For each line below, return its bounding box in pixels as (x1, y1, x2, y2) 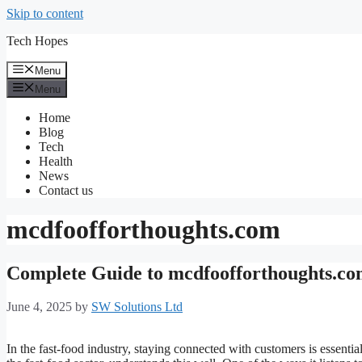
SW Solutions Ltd (91, 300, 183, 314)
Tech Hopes (6, 34, 68, 48)
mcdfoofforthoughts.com (6, 215, 280, 245)
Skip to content (6, 6, 83, 20)
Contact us (39, 183, 93, 197)
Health (39, 154, 73, 168)
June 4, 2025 (6, 300, 72, 314)
